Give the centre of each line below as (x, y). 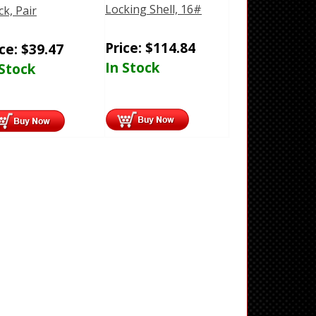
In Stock (132, 68)
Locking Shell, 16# (153, 10)
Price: (125, 48)
